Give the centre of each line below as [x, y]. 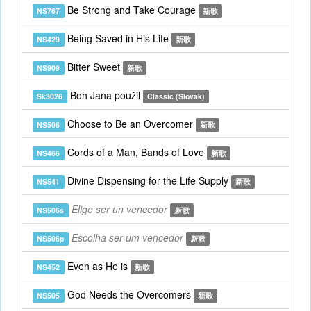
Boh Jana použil [105, 95]
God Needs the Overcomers [129, 294]
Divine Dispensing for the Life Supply [148, 180]
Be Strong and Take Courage [131, 10]
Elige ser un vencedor [119, 209]
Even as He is [97, 266]
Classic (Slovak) [176, 96]
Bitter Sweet [93, 67]
